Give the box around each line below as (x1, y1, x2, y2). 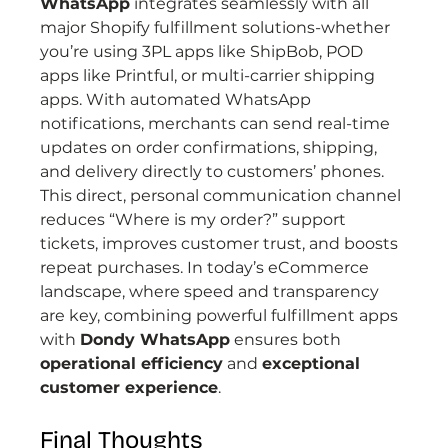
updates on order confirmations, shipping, (40, 138, 382, 158)
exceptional (262, 354, 366, 374)
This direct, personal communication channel (40, 186, 406, 206)
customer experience (40, 378, 219, 398)
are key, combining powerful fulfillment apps (40, 306, 403, 326)
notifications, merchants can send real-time (40, 114, 395, 134)
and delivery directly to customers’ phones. (40, 162, 385, 182)
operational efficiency (40, 354, 224, 374)
